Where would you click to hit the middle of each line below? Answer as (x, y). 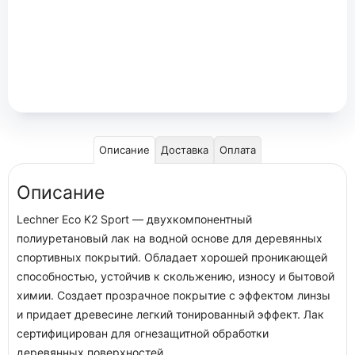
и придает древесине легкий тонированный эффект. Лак (170, 314)
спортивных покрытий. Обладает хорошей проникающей (172, 257)
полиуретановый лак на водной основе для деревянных (170, 238)
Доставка (185, 150)
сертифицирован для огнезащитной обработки (143, 333)
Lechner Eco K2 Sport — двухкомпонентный (134, 219)
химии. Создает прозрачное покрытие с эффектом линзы (174, 295)
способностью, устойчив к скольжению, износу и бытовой (176, 276)
